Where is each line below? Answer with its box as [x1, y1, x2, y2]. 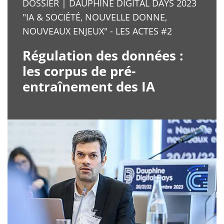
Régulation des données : [22, 46, 183, 64]
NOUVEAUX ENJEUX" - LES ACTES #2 [22, 25, 172, 37]
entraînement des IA [22, 77, 155, 95]
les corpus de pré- [22, 62, 135, 80]
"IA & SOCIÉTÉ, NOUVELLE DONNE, [22, 11, 167, 23]
